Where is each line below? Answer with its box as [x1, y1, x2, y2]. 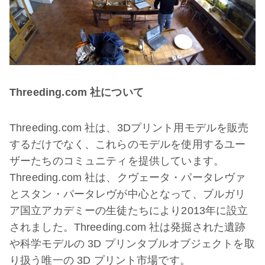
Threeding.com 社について [9, 86, 144, 98]
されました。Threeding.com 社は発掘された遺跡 [9, 221, 246, 233]
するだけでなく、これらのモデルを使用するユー [9, 138, 246, 150]
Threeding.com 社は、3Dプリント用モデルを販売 [9, 121, 249, 134]
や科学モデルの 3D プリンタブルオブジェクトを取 [9, 237, 255, 250]
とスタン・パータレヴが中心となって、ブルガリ [9, 188, 246, 200]
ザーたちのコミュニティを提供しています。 [9, 154, 224, 167]
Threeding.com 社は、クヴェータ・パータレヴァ [9, 171, 246, 183]
